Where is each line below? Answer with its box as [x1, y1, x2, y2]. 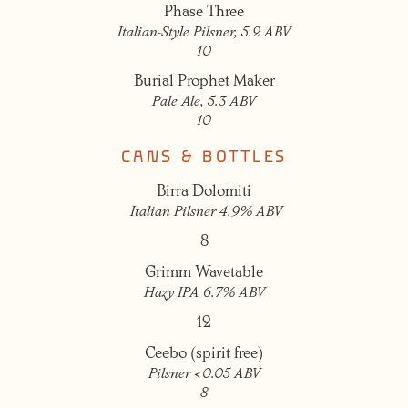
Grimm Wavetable [145, 265, 263, 281]
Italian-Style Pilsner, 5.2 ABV [117, 26, 291, 41]
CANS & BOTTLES [120, 147, 288, 168]
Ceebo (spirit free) [145, 346, 263, 362]
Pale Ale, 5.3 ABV [152, 96, 256, 110]
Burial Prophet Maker [133, 74, 275, 90]
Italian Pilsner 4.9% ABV [126, 206, 282, 220]
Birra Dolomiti [157, 184, 251, 200]
